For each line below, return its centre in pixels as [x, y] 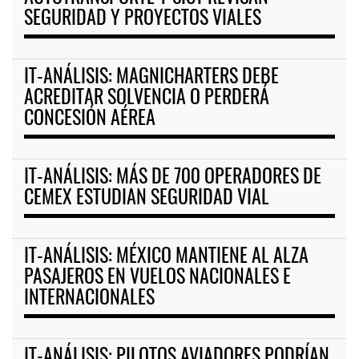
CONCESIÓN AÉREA [90, 120]
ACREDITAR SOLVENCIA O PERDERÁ [147, 99]
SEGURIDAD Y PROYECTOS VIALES [143, 20]
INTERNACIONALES [89, 299]
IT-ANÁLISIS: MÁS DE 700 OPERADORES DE [173, 178]
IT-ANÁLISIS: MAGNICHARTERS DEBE [151, 78]
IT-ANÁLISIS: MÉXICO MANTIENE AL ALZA [166, 258]
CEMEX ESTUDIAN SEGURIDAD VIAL [147, 199]
